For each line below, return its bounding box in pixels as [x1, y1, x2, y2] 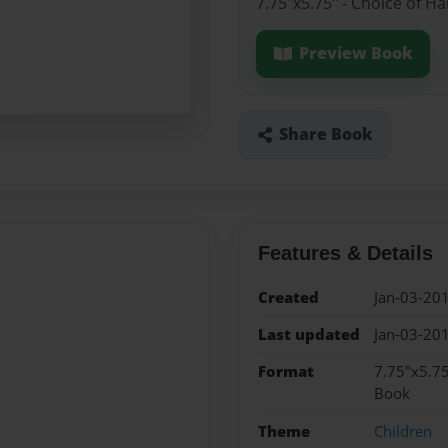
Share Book [278, 123, 373, 146]
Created [257, 286, 319, 308]
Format [257, 361, 314, 383]
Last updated [257, 323, 360, 345]
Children [373, 420, 432, 442]
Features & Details [257, 241, 433, 264]
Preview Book [298, 42, 413, 65]
